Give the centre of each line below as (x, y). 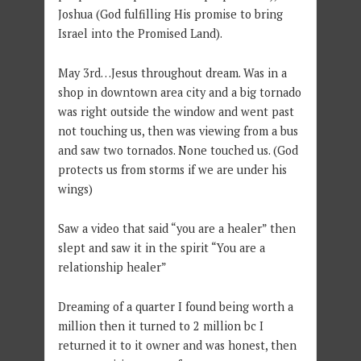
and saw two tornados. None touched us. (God (178, 150)
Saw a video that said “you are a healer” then (176, 228)
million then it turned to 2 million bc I (160, 326)
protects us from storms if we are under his (172, 169)
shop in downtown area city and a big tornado (179, 92)
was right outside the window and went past (176, 111)
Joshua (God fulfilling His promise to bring (170, 14)
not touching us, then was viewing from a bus (178, 131)
